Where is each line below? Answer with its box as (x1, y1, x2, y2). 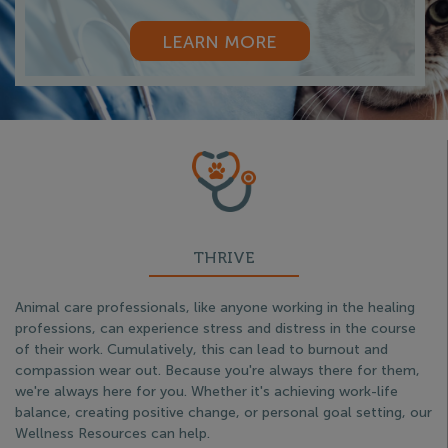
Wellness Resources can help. (15, 424, 210, 442)
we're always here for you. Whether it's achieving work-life (15, 382, 398, 400)
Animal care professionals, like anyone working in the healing (15, 298, 415, 316)
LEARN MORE (162, 31, 278, 54)
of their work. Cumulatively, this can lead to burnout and (15, 340, 388, 358)
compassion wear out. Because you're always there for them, (15, 361, 420, 379)
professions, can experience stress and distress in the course (15, 319, 416, 337)
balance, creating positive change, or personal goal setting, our (15, 403, 432, 421)
